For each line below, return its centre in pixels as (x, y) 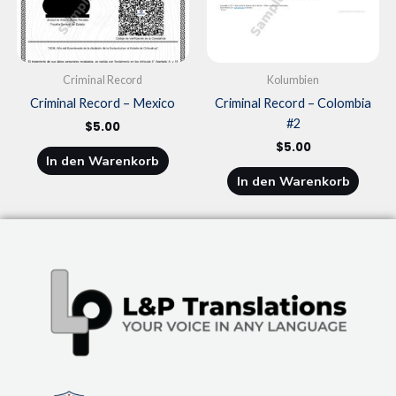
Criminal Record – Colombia (293, 103)
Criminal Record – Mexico (103, 103)
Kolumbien (293, 80)
